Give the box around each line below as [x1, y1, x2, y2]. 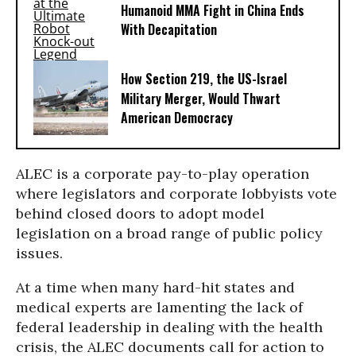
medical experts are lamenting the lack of [16, 298, 303, 316]
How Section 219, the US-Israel [121, 69, 287, 89]
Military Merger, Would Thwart [121, 89, 281, 109]
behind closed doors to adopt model [16, 204, 265, 222]
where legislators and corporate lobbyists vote [16, 184, 337, 203]
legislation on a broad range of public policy [16, 224, 323, 242]
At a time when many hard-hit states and [16, 278, 295, 296]
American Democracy [121, 108, 233, 128]
